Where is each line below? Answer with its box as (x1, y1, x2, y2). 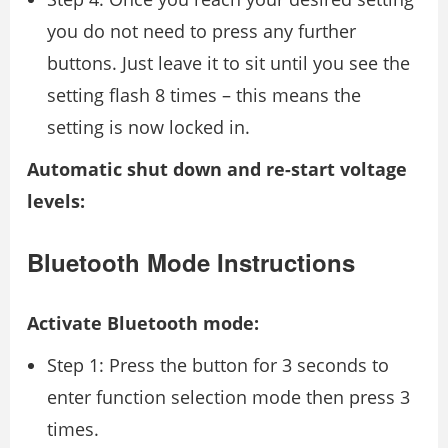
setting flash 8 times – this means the (47, 82, 361, 107)
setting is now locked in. (47, 114, 250, 139)
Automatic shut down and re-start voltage (27, 156, 407, 181)
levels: (27, 188, 85, 213)
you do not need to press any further (47, 18, 356, 43)
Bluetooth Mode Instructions (27, 244, 355, 279)
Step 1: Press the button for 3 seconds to (47, 352, 389, 377)
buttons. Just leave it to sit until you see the (47, 50, 410, 75)
